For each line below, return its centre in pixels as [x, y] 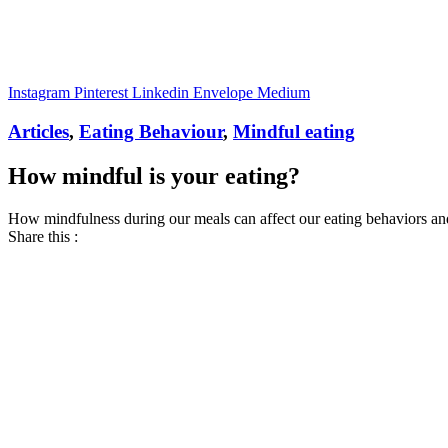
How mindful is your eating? [154, 175]
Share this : [43, 236]
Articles [38, 131]
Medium [283, 92]
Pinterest [101, 92]
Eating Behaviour [151, 131]
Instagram [39, 92]
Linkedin [160, 92]
